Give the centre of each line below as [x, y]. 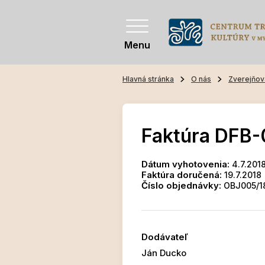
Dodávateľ [165, 237]
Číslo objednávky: [181, 186]
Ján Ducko [164, 253]
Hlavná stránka [148, 79]
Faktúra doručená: [182, 175]
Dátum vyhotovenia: [185, 164]
